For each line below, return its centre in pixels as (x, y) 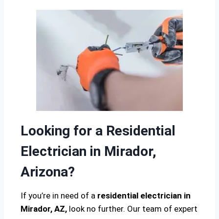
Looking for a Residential (98, 131)
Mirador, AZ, (44, 209)
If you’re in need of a (59, 196)
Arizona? (48, 172)
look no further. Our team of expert (132, 209)
